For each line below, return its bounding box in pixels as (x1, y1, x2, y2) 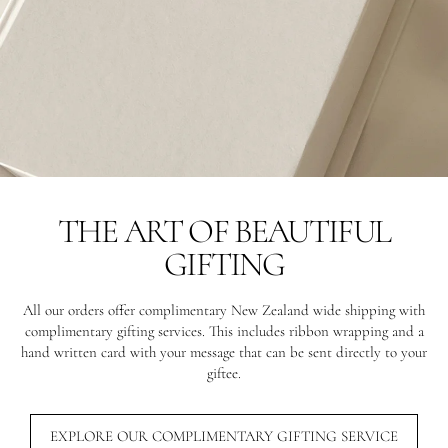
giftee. (207, 363, 241, 382)
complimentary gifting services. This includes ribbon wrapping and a (24, 321, 424, 340)
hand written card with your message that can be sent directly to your (21, 342, 427, 361)
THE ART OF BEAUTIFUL (57, 210, 391, 252)
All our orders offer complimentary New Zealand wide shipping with (23, 300, 425, 319)
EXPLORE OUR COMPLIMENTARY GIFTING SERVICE (50, 426, 398, 445)
